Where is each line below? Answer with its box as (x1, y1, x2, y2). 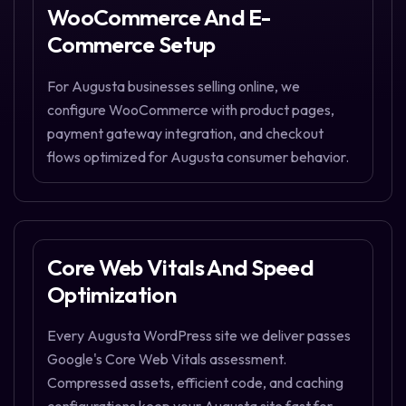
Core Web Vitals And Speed (47, 252, 314, 282)
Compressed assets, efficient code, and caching (47, 373, 343, 392)
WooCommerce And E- (47, 3, 270, 33)
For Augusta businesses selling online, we (47, 76, 300, 95)
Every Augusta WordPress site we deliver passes (47, 326, 351, 345)
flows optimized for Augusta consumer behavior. (47, 147, 349, 166)
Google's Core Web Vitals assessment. (47, 350, 286, 369)
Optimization (47, 279, 177, 309)
